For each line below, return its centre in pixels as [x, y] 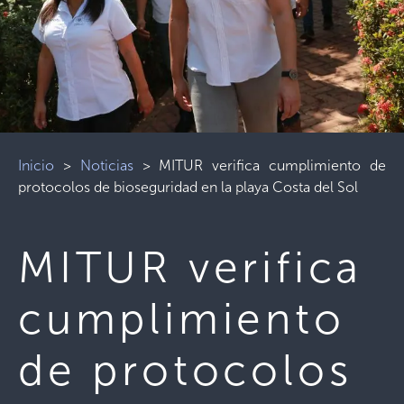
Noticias [106, 165]
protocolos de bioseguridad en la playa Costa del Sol [188, 187]
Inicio [36, 165]
